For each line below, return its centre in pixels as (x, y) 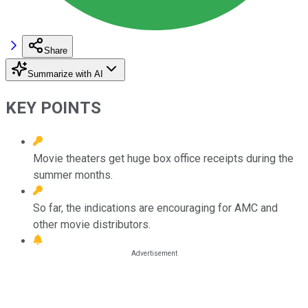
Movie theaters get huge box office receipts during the (163, 158)
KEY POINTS (53, 108)
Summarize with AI (65, 74)
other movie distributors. (92, 224)
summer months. (73, 175)
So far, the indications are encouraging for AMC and (155, 208)
